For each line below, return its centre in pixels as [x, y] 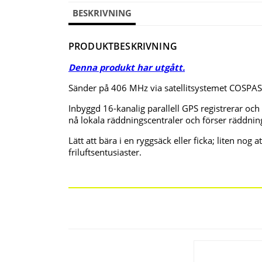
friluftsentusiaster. [105, 152]
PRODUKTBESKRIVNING [123, 46]
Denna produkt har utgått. [127, 68]
